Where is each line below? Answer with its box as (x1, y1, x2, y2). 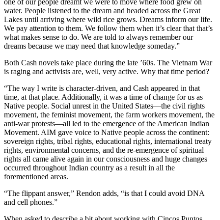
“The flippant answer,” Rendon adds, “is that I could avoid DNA (4, 189, 204, 198)
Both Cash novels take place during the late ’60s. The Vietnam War (4, 58, 212, 67)
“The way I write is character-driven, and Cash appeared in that (4, 84, 200, 93)
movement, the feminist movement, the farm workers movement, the (4, 110, 215, 119)
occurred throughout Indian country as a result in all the (4, 164, 175, 172)
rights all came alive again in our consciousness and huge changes (4, 155, 207, 164)
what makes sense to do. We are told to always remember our (4, 33, 193, 42)
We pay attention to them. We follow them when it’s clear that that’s (4, 24, 213, 33)
